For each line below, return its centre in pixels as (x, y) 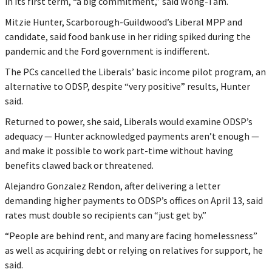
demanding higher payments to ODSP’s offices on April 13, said (134, 200)
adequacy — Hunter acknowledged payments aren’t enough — (132, 136)
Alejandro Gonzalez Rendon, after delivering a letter (112, 185)
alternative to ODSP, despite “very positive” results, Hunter (127, 86)
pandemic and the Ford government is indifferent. (107, 51)
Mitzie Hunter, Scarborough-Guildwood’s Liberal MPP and (123, 22)
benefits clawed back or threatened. (79, 165)
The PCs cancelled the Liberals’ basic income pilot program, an (135, 71)
